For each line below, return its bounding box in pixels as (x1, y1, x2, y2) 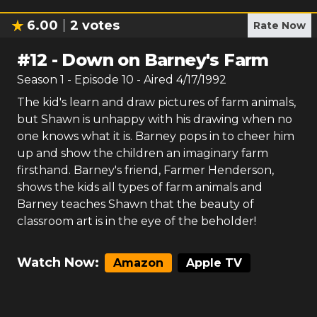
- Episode (67, 73, 122, 86)
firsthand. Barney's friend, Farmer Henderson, (17, 163, 274, 177)
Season (17, 73, 60, 86)
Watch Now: (17, 255, 99, 270)
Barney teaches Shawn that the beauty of (17, 197, 254, 211)
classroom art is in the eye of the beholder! (17, 214, 256, 228)
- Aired (134, 73, 173, 86)
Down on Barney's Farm (62, 50, 269, 70)
